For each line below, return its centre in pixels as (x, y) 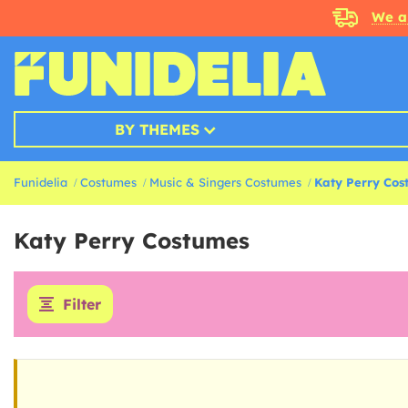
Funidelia (41, 182)
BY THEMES (157, 129)
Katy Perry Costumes (132, 240)
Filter (82, 304)
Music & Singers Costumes (225, 182)
